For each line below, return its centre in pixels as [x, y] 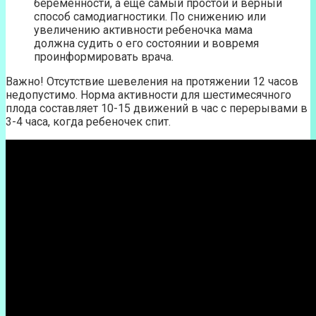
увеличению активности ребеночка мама [143, 30]
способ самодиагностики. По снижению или [150, 17]
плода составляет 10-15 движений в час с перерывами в [157, 109]
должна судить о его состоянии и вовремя [146, 44]
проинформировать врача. [104, 57]
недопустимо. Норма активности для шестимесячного [148, 95]
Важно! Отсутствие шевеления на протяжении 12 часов [152, 82]
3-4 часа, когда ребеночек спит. [88, 122]
